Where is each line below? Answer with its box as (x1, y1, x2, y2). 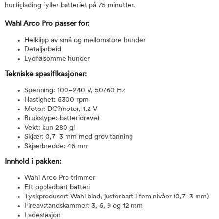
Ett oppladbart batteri (24, 184, 90, 191)
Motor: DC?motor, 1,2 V (24, 106, 97, 113)
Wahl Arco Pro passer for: (5, 21, 89, 28)
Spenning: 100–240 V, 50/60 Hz (24, 87, 125, 94)
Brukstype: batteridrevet (24, 115, 100, 122)
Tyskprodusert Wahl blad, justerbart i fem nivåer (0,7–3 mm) (24, 193, 209, 200)
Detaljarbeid (24, 46, 61, 53)
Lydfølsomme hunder (24, 55, 90, 63)
